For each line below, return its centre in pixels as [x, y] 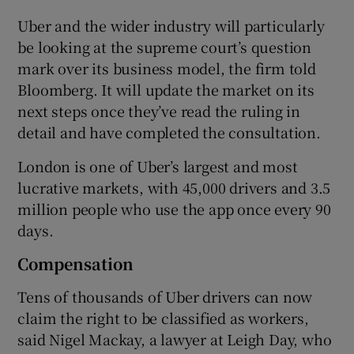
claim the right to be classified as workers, [163, 318]
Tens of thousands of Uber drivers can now [165, 297]
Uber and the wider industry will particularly [171, 26]
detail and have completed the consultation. [169, 132]
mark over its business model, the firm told [167, 68]
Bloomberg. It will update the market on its [166, 90]
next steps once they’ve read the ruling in [159, 111]
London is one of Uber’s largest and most [158, 166]
